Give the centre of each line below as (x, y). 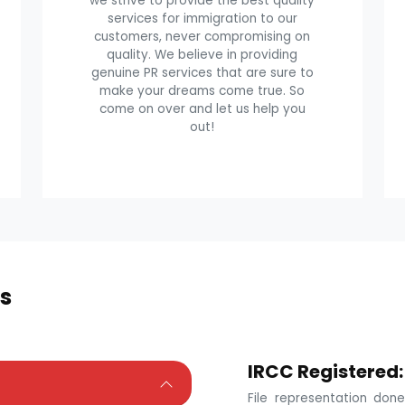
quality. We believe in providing (202, 55)
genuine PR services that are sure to (202, 73)
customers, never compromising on (202, 37)
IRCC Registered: (325, 372)
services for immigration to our (202, 19)
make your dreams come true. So (202, 91)
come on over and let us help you (202, 109)
